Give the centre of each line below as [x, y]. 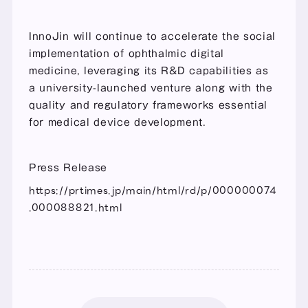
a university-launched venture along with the [151, 88]
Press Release [68, 167]
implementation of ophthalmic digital [126, 53]
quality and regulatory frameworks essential [148, 105]
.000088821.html [75, 207]
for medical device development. [117, 122]
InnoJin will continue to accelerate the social [152, 36]
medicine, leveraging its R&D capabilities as [148, 70]
